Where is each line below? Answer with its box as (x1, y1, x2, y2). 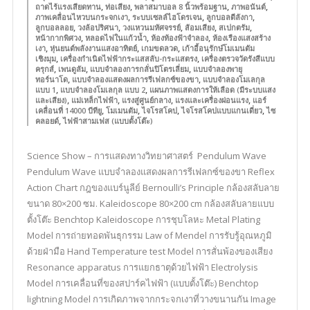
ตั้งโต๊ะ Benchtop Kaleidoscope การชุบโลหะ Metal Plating (26, 213, 260, 226)
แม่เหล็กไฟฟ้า (71, 95, 118, 105)
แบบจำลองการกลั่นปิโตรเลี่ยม (89, 64, 189, 74)
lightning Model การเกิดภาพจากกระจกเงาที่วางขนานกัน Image (26, 293, 276, 305)
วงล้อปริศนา (77, 22, 118, 33)
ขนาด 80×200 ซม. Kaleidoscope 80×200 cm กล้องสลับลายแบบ (26, 197, 274, 210)
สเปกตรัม (218, 22, 250, 33)
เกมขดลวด (140, 43, 178, 53)
